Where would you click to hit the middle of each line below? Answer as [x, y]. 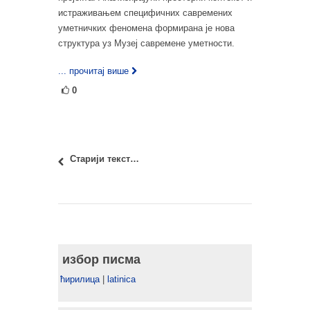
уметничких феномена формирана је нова [146, 28]
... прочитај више [93, 71]
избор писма [101, 259]
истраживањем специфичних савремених [145, 12]
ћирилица [80, 279]
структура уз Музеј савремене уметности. [146, 43]
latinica [121, 279]
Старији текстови [135, 158]
